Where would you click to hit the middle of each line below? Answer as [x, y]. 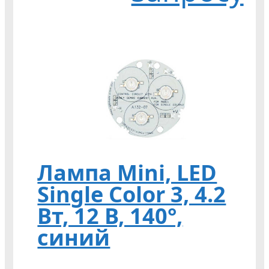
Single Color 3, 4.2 [132, 194]
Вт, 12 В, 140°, [110, 216]
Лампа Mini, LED [127, 172]
